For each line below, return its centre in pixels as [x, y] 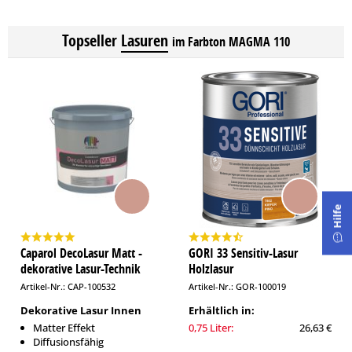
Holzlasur [211, 269]
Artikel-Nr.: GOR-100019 [237, 286]
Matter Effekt [64, 328]
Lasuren [145, 40]
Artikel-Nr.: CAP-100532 [68, 286]
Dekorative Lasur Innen [81, 310]
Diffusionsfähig [68, 342]
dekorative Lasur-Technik [81, 269]
